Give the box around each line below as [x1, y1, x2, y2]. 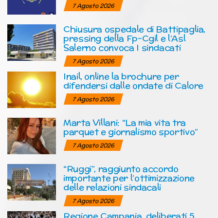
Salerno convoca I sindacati [63, 41, 181, 54]
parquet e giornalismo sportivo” [63, 126, 198, 138]
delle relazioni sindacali [63, 181, 161, 194]
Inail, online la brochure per [63, 70, 179, 83]
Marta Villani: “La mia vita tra [63, 116, 186, 129]
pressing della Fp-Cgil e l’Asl [63, 32, 186, 45]
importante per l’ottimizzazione [63, 172, 195, 184]
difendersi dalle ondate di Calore [63, 79, 204, 92]
